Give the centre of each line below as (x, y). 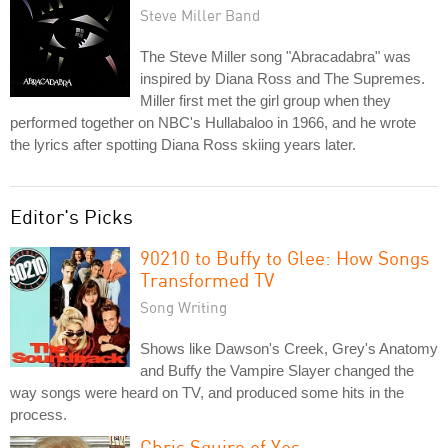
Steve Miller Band (200, 14)
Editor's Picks (71, 216)
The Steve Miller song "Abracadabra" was (275, 56)
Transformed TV (207, 279)
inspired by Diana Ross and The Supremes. (282, 78)
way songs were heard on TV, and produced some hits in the (207, 392)
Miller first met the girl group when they (265, 100)
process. (38, 414)
